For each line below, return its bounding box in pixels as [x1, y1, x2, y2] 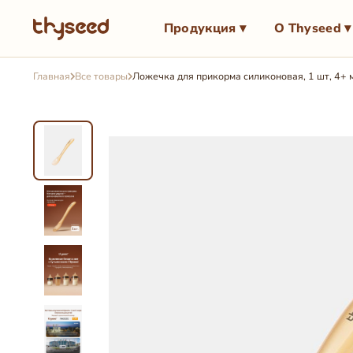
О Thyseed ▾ [274, 19, 351, 37]
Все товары [75, 69, 128, 83]
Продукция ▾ [163, 19, 247, 37]
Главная [33, 69, 70, 83]
